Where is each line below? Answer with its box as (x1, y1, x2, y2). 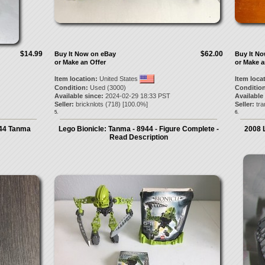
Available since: (54, 92, 104, 99)
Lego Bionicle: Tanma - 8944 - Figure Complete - (58, 125, 219, 133)
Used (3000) (88, 84, 126, 91)
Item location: (54, 75, 98, 82)
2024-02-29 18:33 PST (103, 92, 170, 99)
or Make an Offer (54, 59, 106, 66)
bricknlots (75, 101, 104, 108)
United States (97, 75, 140, 82)
